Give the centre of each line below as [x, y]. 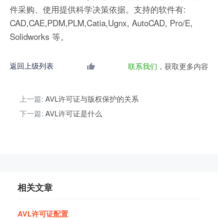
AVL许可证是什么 [74, 113]
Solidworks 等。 [39, 36]
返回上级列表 [32, 66]
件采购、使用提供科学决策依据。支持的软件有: [98, 9]
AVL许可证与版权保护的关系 [92, 99]
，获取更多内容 [183, 66]
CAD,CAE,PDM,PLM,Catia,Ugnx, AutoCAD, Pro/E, [101, 23]
